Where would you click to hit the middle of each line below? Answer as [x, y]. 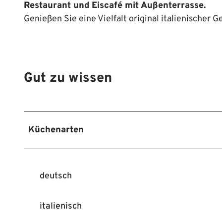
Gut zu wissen [68, 79]
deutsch [56, 176]
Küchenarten [56, 130]
